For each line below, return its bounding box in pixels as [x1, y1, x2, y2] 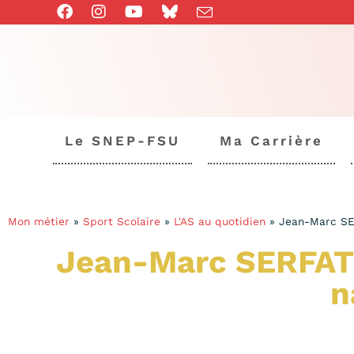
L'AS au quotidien [174, 214, 265, 228]
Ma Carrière [220, 132, 323, 149]
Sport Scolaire [83, 214, 160, 228]
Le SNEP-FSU [65, 132, 180, 149]
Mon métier [8, 214, 70, 228]
